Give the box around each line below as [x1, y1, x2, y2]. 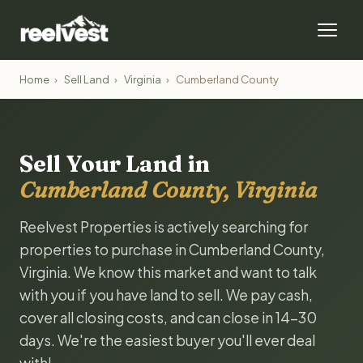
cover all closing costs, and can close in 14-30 [19, 309, 317, 327]
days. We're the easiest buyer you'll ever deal [19, 331, 315, 349]
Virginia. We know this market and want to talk [19, 263, 317, 281]
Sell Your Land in [19, 150, 210, 177]
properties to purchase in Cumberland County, [19, 241, 325, 258]
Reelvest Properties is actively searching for [19, 218, 308, 236]
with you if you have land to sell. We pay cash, [19, 286, 313, 304]
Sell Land [64, 73, 109, 86]
